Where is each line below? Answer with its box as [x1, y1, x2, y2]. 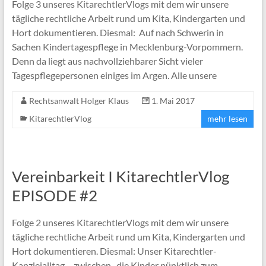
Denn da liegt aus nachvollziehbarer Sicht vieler [11, 55, 203, 66]
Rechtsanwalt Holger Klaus [28, 95, 129, 106]
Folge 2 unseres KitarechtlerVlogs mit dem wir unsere [11, 216, 229, 228]
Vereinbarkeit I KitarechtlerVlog [11, 166, 229, 186]
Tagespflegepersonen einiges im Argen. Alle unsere [11, 69, 217, 81]
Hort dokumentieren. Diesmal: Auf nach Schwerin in [11, 26, 224, 38]
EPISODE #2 [11, 185, 97, 205]
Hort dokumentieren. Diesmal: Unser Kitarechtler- [11, 245, 217, 256]
